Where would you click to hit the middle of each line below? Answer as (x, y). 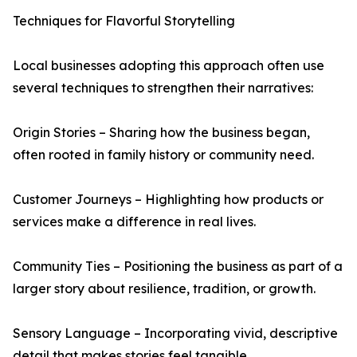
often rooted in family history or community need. (163, 155)
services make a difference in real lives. (134, 222)
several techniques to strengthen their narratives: (163, 88)
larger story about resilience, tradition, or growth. (164, 288)
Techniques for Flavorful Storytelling (124, 21)
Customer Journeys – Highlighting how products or (168, 199)
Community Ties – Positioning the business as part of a (178, 266)
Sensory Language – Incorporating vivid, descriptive (175, 333)
